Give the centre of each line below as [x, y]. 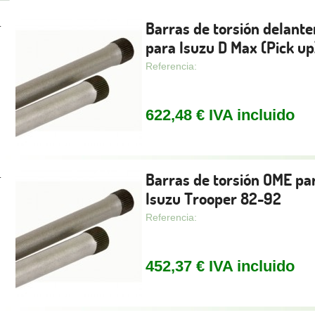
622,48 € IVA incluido [220, 115]
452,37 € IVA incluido [220, 266]
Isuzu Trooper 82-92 [213, 199]
